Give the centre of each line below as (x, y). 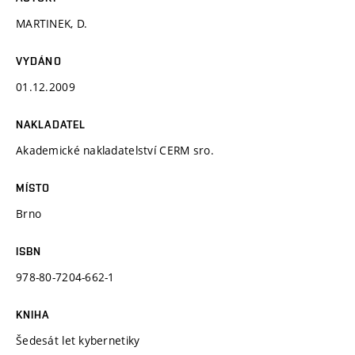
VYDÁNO (39, 61)
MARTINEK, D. (52, 23)
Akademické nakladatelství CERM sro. (115, 150)
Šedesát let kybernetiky (78, 340)
